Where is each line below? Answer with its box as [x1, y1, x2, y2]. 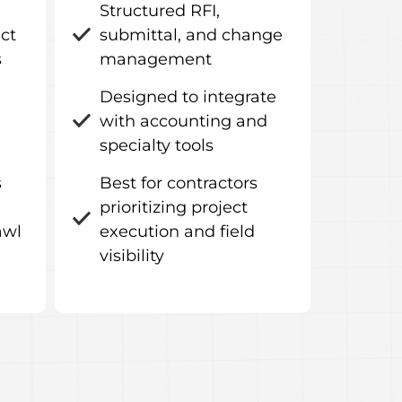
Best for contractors [100, 173, 258, 193]
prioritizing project [100, 197, 248, 217]
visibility [100, 246, 164, 266]
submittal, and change [100, 25, 283, 45]
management [100, 49, 212, 69]
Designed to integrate [100, 87, 276, 107]
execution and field [100, 222, 255, 241]
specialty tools [100, 135, 214, 155]
